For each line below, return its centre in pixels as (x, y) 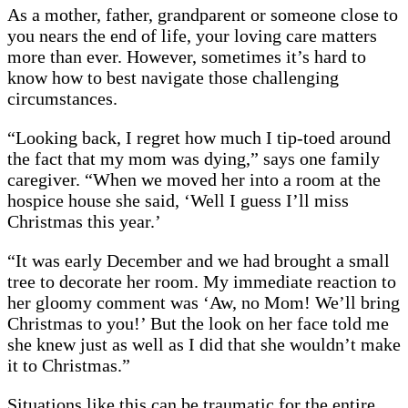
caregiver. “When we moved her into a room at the (194, 179)
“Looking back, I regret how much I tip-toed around (199, 137)
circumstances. (62, 98)
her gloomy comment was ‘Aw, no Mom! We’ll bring (204, 302)
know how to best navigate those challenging (173, 77)
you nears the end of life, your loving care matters (192, 35)
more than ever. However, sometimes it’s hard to (187, 56)
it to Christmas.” (69, 365)
